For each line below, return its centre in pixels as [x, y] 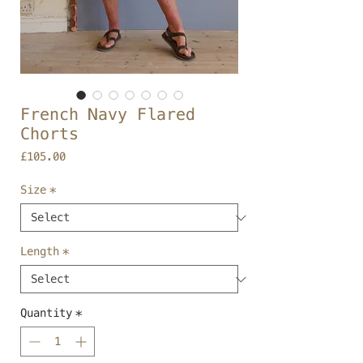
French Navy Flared [108, 114]
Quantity [46, 313]
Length [40, 251]
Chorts [49, 134]
